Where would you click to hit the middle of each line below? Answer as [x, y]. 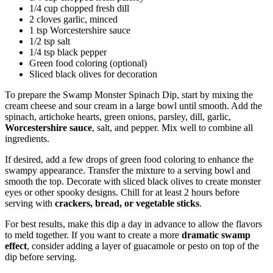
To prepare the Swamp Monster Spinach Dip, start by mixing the [129, 94]
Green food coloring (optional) [88, 63]
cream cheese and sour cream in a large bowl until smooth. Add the [133, 105]
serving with [30, 203]
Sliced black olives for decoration [93, 74]
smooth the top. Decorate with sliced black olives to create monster [133, 181]
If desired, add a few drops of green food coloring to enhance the [129, 159]
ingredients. [27, 138]
